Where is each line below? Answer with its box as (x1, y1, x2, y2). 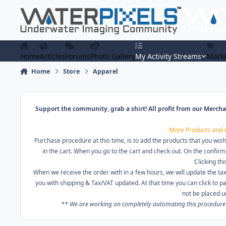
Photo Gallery (90, 51, 135, 61)
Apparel (93, 67, 119, 76)
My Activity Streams (135, 51, 201, 61)
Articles (40, 51, 65, 61)
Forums (65, 51, 90, 61)
